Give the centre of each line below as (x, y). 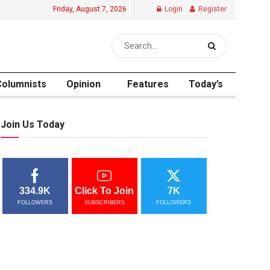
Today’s (206, 84)
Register (212, 9)
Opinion (84, 84)
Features (148, 84)
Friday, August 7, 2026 (90, 9)
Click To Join (105, 191)
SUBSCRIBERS (104, 202)
